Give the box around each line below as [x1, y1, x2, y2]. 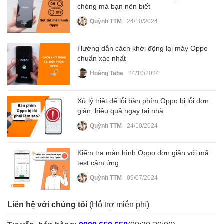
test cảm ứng [77, 159, 119, 167]
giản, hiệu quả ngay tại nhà [77, 106, 164, 115]
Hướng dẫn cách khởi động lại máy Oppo [77, 44, 208, 53]
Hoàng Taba [90, 70, 124, 77]
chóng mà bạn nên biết [77, 2, 151, 10]
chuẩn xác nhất [77, 54, 126, 63]
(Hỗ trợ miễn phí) [87, 200, 149, 209]
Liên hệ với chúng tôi [7, 200, 87, 209]
